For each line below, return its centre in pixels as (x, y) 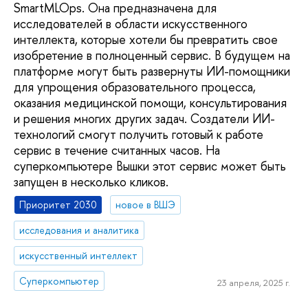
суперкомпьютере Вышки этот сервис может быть (150, 166)
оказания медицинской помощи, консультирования (150, 102)
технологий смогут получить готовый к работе (139, 134)
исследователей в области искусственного (131, 23)
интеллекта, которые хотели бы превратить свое (146, 39)
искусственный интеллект (79, 255)
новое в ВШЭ (146, 205)
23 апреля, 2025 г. (253, 283)
